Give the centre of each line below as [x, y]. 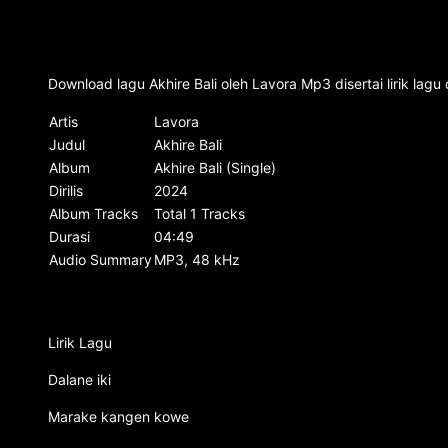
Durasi [69, 236]
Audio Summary [100, 259]
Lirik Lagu [80, 342]
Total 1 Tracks [199, 213]
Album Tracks [93, 213]
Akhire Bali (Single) [215, 167]
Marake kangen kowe [118, 416]
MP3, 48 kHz [197, 259]
